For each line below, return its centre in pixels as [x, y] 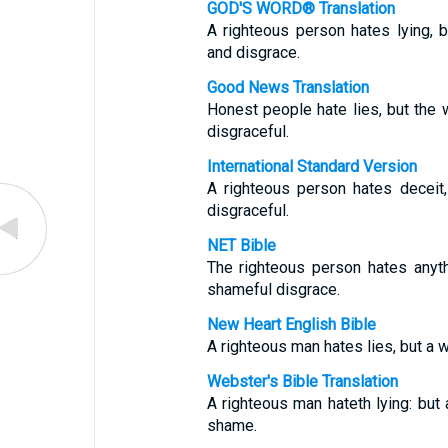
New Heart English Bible [291, 324]
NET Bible [241, 245]
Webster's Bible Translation [302, 381]
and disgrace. [253, 52]
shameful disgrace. [273, 289]
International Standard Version [311, 166]
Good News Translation [287, 87]
